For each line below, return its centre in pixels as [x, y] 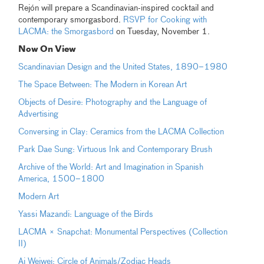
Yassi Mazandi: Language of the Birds [86, 215]
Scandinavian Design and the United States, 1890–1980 [123, 67]
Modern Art [39, 197]
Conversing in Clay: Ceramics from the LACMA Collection [121, 132]
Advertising [39, 115]
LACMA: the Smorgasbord [66, 32]
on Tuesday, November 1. [162, 32]
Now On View [47, 50]
